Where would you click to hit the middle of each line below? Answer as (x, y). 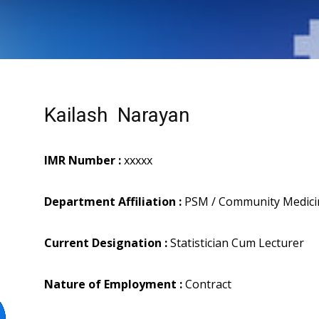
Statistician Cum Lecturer (236, 243)
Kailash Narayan (117, 115)
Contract (207, 284)
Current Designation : (106, 243)
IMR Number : (83, 161)
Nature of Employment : (113, 284)
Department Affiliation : (113, 202)
